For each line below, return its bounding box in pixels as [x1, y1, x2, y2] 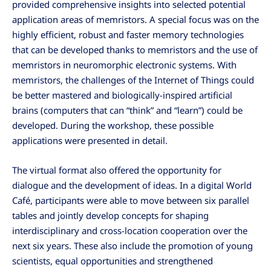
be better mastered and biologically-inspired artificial [12, 89, 232, 102]
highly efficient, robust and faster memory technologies [12, 28, 244, 41]
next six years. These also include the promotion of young [12, 240, 253, 252]
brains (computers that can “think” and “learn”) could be [12, 104, 243, 117]
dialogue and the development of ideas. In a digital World [12, 179, 252, 192]
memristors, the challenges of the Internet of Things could [12, 74, 254, 87]
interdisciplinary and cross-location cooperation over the [12, 224, 247, 237]
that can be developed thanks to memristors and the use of [12, 44, 258, 56]
